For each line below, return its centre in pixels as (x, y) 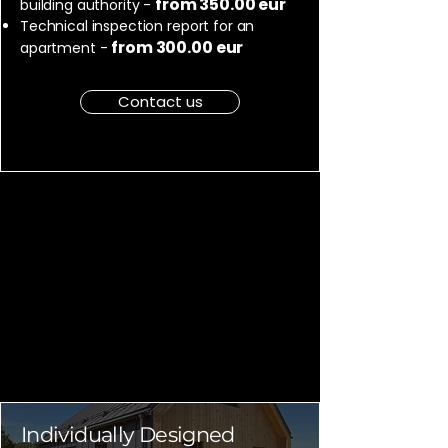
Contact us (160, 101)
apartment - (66, 48)
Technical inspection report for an (137, 26)
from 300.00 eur (177, 47)
